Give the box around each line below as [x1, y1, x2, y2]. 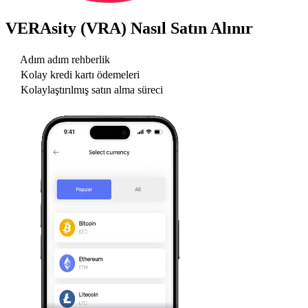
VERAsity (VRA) [5, 19, 126, 37]
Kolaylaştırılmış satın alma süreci [21, 84, 163, 96]
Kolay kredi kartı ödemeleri [21, 69, 140, 81]
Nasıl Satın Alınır [126, 19, 253, 37]
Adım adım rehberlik [20, 54, 110, 66]
